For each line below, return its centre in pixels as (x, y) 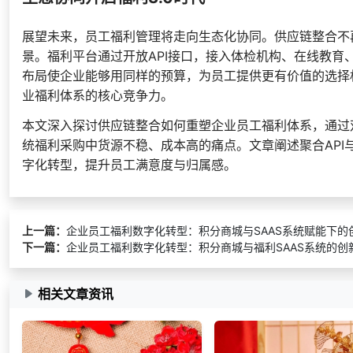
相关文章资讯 (76, 294)
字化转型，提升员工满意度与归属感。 (129, 164)
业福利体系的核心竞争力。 (98, 95)
